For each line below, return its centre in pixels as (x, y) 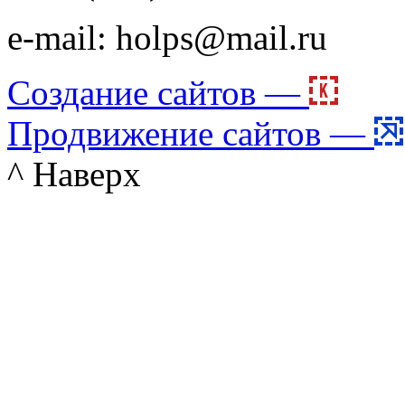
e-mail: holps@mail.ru (167, 37)
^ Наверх (74, 174)
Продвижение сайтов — (191, 133)
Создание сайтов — (158, 92)
